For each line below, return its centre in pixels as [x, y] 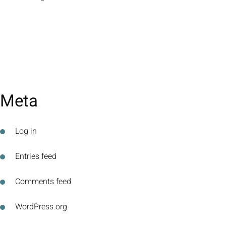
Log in [26, 131]
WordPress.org [41, 207]
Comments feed [43, 182]
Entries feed [36, 156]
